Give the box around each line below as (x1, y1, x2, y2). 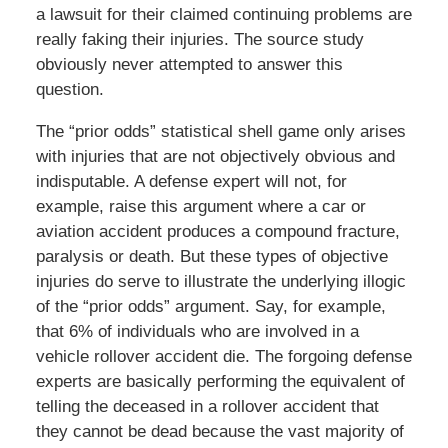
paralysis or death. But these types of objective (35, 246, 388, 266)
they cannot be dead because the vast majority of (35, 421, 404, 441)
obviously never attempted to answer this (35, 54, 343, 74)
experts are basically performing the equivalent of (35, 371, 405, 391)
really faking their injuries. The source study (35, 29, 364, 49)
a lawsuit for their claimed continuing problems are (35, 4, 412, 24)
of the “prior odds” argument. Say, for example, (35, 296, 386, 316)
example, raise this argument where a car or (35, 196, 366, 216)
